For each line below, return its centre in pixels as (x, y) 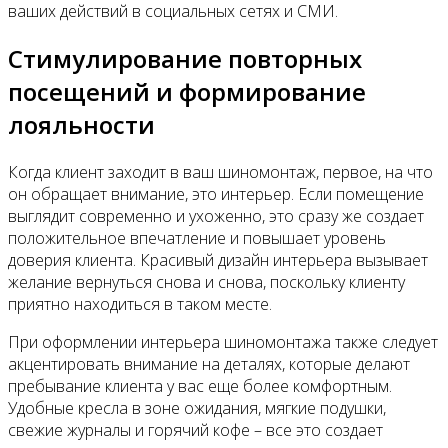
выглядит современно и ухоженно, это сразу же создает (216, 215)
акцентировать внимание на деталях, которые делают (209, 363)
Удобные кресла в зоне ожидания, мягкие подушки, (197, 407)
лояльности (81, 124)
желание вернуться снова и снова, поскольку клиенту (206, 281)
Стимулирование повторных (185, 58)
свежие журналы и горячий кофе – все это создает (195, 429)
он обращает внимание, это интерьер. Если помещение (216, 193)
